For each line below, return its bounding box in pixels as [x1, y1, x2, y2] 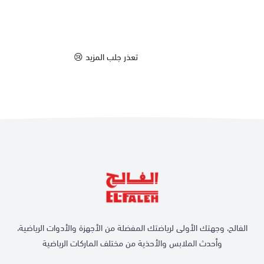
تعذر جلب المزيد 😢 [74, 51, 138, 64]
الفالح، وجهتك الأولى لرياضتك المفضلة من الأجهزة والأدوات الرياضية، [16, 222, 247, 235]
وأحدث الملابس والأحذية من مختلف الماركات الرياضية [42, 237, 222, 250]
